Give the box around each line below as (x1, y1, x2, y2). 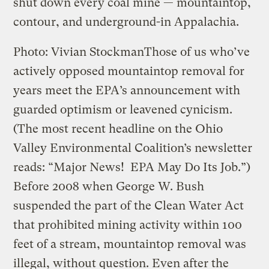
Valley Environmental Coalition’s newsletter (13, 141, 253, 155)
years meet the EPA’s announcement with (13, 83, 241, 97)
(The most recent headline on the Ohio (13, 121, 223, 136)
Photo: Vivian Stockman (13, 44, 145, 59)
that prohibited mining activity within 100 (13, 217, 243, 232)
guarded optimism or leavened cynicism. (13, 102, 233, 116)
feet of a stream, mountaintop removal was (13, 237, 247, 251)
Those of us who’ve (144, 44, 250, 59)
